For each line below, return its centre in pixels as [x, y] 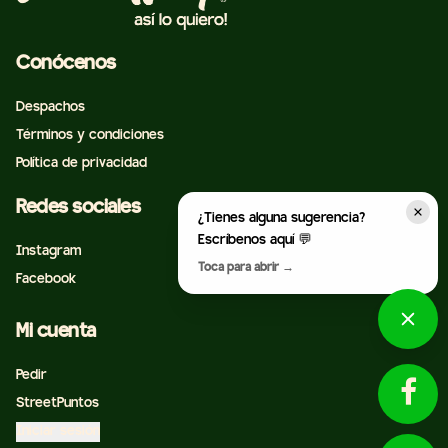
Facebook [46, 279]
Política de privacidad [81, 163]
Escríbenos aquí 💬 [255, 240]
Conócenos [66, 64]
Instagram [48, 251]
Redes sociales [78, 208]
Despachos [50, 107]
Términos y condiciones [90, 135]
